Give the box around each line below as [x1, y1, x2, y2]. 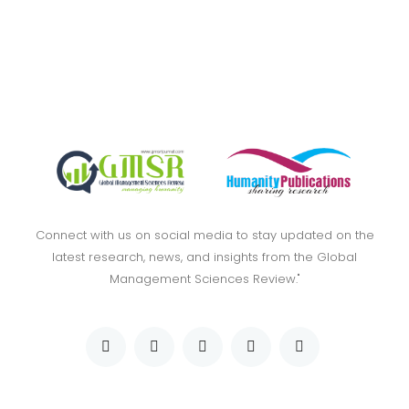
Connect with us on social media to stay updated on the [35, 226, 374, 245]
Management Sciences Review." [109, 270, 300, 288]
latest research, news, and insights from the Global [52, 248, 357, 267]
